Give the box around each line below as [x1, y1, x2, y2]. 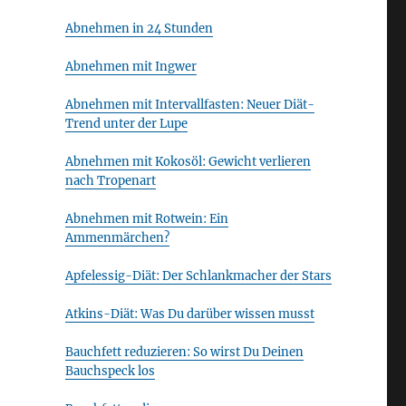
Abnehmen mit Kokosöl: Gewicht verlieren [64, 154, 311, 169]
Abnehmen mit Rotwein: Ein [64, 211, 228, 227]
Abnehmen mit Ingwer [64, 59, 197, 74]
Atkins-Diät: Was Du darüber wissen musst [64, 306, 314, 322]
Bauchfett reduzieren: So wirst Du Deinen [64, 344, 304, 360]
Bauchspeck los [64, 363, 155, 379]
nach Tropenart [64, 173, 156, 188]
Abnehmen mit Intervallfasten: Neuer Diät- [64, 97, 314, 112]
